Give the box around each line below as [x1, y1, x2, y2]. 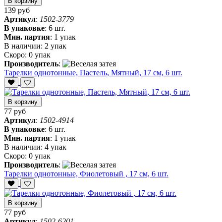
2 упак [45, 42, 66, 51]
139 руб [4, 6, 30, 15]
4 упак [45, 143, 66, 152]
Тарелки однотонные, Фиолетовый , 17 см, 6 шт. [4, 169, 168, 178]
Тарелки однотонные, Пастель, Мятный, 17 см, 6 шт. [4, 68, 182, 77]
